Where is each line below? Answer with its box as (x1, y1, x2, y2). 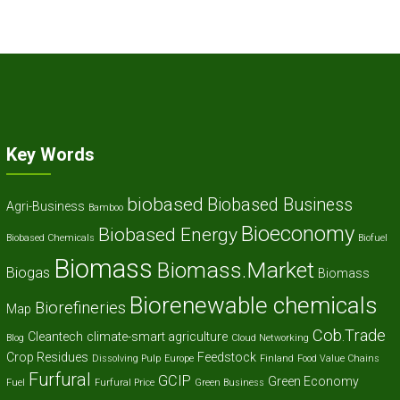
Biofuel (357, 232, 387, 245)
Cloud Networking (230, 332, 309, 345)
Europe (163, 353, 194, 365)
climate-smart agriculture (86, 329, 228, 345)
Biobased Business (206, 195, 353, 216)
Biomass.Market (155, 257, 314, 284)
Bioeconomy (240, 221, 354, 247)
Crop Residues (5, 350, 88, 365)
